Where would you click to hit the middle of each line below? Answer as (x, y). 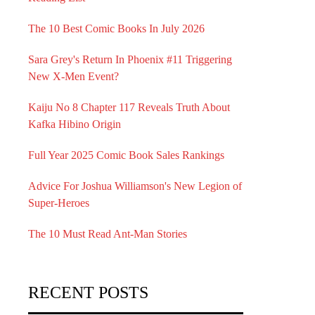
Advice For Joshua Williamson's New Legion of (135, 186)
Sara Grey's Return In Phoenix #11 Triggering (130, 59)
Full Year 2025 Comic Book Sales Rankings (126, 155)
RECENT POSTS (88, 292)
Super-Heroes (59, 203)
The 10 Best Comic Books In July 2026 (116, 28)
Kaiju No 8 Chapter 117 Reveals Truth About (129, 107)
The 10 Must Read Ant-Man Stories (108, 234)
